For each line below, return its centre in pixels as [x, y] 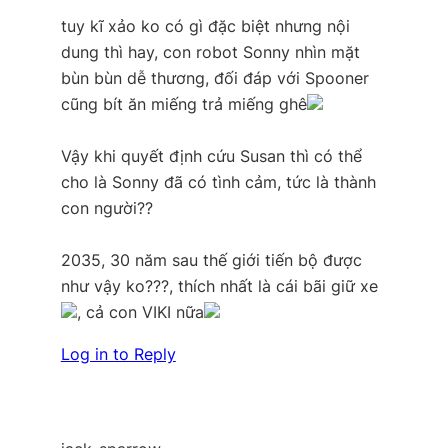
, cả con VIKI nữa [140, 311]
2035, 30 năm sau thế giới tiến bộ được [211, 259]
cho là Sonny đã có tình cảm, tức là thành [218, 181]
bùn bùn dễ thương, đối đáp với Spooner [214, 77]
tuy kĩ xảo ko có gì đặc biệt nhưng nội [205, 25]
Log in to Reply [118, 353]
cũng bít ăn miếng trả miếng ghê [183, 103]
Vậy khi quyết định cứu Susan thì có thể [211, 155]
